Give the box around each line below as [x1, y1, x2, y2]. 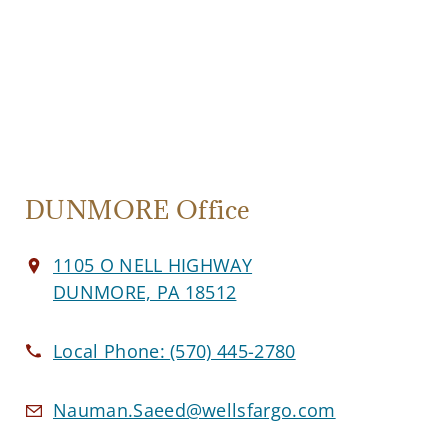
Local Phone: [53, 338, 171, 363]
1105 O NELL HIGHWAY [53, 252, 253, 277]
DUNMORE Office [25, 192, 251, 226]
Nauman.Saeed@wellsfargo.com [53, 397, 336, 422]
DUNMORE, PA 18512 [53, 279, 237, 304]
